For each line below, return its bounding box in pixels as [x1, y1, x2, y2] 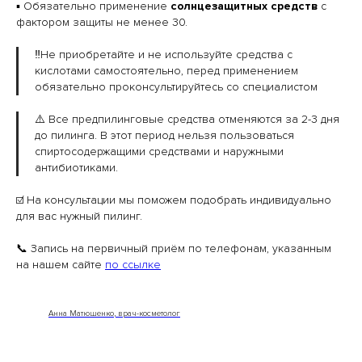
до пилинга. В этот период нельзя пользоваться [35, 128, 294, 142]
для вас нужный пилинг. [16, 209, 142, 223]
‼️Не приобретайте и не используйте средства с [35, 48, 293, 61]
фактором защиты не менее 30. [16, 15, 187, 29]
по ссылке [105, 258, 161, 271]
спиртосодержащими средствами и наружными [35, 145, 284, 158]
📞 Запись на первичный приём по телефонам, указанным [16, 242, 331, 255]
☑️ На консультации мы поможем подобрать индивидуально [16, 193, 331, 207]
